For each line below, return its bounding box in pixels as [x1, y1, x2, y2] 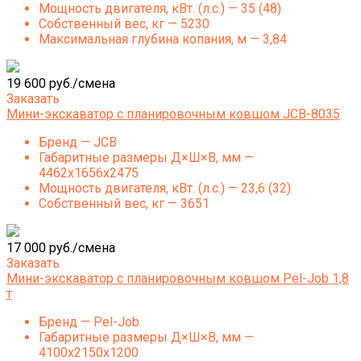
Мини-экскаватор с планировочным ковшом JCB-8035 [6, 106, 340, 122]
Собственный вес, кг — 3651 [39, 196, 210, 211]
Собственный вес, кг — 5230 [39, 16, 210, 31]
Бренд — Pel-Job [39, 314, 139, 330]
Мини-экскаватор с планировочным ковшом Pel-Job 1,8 [6, 271, 349, 286]
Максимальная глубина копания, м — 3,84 [39, 31, 287, 47]
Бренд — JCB [39, 135, 117, 150]
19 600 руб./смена [6, 76, 115, 91]
